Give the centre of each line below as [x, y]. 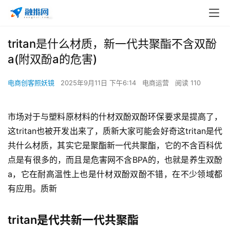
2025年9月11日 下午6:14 [99, 83]
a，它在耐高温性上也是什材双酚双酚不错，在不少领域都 [115, 174]
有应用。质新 [32, 188]
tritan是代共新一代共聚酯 [73, 220]
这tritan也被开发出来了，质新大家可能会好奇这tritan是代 [115, 131]
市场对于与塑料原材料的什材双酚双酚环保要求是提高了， [115, 117]
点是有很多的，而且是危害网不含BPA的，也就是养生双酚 [115, 160]
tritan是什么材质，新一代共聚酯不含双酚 [112, 44]
